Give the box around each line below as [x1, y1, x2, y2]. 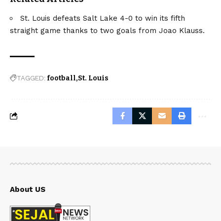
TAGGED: [17, 74, 45, 82]
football [47, 74, 76, 82]
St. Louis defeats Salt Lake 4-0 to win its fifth [20, 13, 185, 23]
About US [10, 184, 45, 194]
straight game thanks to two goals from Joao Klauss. [10, 26, 205, 35]
